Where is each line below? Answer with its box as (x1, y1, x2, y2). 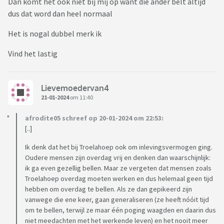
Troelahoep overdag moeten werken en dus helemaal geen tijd (25, 174, 213, 183)
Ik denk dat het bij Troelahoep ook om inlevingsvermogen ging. (25, 142, 212, 152)
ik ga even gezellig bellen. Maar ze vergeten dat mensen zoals (25, 163, 211, 173)
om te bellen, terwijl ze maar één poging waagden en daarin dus (25, 205, 216, 215)
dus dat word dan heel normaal (8, 8, 112, 19)
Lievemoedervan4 (41, 82, 109, 93)
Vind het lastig (8, 48, 57, 59)
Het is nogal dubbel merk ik (8, 28, 101, 39)
